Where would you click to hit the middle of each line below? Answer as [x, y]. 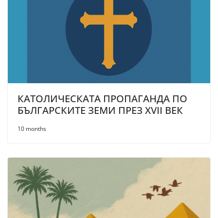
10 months [32, 128]
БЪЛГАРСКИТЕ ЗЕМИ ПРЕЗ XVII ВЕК [100, 110]
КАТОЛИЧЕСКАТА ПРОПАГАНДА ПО [102, 98]
